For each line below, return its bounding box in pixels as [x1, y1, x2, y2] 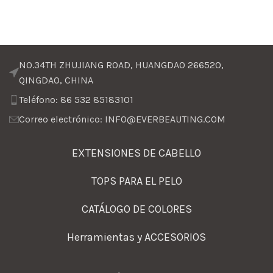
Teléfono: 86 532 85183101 [19, 94, 133, 105]
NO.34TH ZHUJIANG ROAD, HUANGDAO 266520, [19, 59, 224, 71]
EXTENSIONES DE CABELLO [72, 146, 201, 160]
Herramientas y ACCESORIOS [67, 230, 206, 244]
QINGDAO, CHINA [19, 74, 93, 86]
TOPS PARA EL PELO [91, 174, 182, 188]
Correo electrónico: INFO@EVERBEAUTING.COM [19, 113, 225, 125]
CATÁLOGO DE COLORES [81, 202, 192, 216]
